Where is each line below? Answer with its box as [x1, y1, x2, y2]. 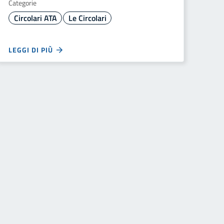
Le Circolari [68, 12, 106, 24]
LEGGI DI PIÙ [8, 44, 55, 55]
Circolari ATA [13, 12, 57, 24]
